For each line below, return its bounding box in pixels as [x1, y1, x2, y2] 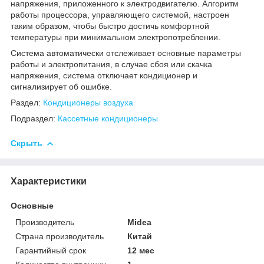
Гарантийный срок [15, 245, 86, 255]
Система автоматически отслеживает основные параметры [11, 48, 241, 58]
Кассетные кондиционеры [58, 113, 158, 123]
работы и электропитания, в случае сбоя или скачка [11, 59, 212, 69]
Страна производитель [15, 231, 104, 241]
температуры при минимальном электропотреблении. [11, 32, 220, 42]
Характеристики [11, 176, 87, 186]
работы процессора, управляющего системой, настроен [11, 9, 229, 19]
